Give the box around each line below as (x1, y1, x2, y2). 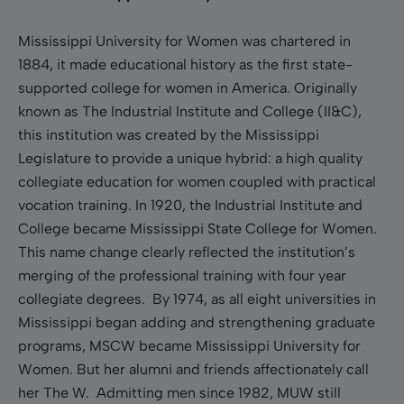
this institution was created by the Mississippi (18, 125, 319, 143)
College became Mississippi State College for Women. (18, 219, 381, 237)
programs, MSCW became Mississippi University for (18, 336, 361, 354)
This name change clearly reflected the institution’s (18, 243, 355, 261)
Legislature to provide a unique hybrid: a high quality (18, 149, 363, 167)
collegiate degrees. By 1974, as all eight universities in (18, 289, 376, 308)
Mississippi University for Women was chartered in (18, 32, 351, 50)
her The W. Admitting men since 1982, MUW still (18, 383, 341, 401)
